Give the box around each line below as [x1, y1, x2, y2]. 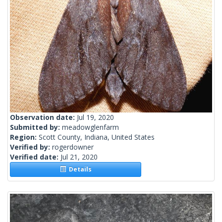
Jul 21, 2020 [60, 152, 98, 162]
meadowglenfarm [62, 122, 119, 132]
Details [65, 165, 92, 174]
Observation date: [10, 112, 77, 122]
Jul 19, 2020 [77, 112, 114, 122]
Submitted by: [10, 122, 62, 132]
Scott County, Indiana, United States [39, 132, 155, 142]
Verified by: [10, 142, 52, 152]
